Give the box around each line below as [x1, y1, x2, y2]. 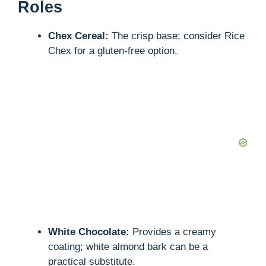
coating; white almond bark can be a [48, 240, 208, 252]
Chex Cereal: [48, 30, 109, 42]
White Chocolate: [48, 226, 129, 237]
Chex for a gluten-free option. [48, 45, 178, 56]
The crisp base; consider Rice [109, 30, 245, 42]
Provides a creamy [129, 226, 216, 237]
